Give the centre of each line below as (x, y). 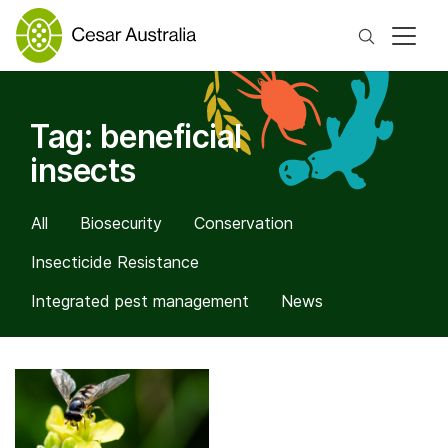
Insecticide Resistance (115, 262)
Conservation (243, 223)
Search (407, 34)
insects (83, 171)
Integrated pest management (140, 301)
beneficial (170, 137)
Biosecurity (121, 223)
